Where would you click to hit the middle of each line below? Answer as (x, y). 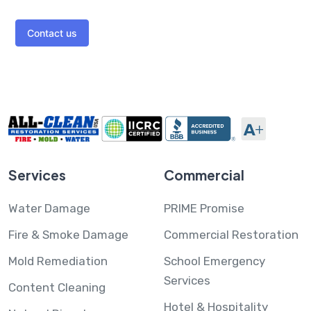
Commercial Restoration (231, 235)
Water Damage (49, 209)
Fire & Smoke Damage (68, 235)
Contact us (52, 33)
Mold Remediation (58, 261)
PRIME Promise (204, 209)
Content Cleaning (57, 288)
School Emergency (215, 261)
